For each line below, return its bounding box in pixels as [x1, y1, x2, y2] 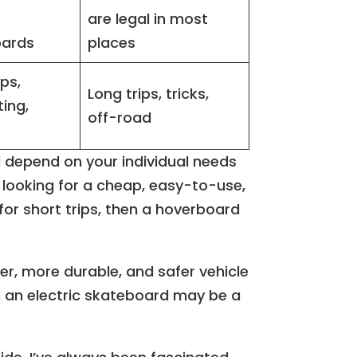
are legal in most [88, 8, 209, 29]
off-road [88, 107, 152, 127]
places [88, 32, 136, 53]
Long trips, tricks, [88, 83, 210, 104]
